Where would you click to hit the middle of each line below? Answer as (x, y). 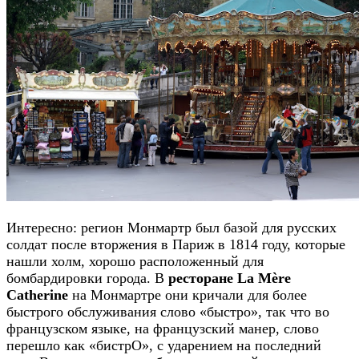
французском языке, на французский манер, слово (163, 329)
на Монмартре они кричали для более (188, 295)
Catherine (37, 295)
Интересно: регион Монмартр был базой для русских (171, 228)
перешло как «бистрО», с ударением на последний (164, 346)
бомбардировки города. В (87, 278)
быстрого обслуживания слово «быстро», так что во (168, 312)
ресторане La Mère (230, 278)
